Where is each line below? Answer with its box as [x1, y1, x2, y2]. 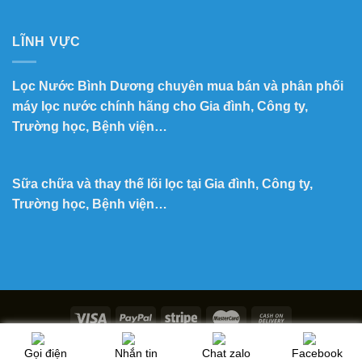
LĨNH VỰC [12, 35, 81, 49]
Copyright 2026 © [76, 339, 170, 353]
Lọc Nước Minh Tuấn [169, 339, 286, 353]
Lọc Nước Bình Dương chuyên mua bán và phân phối [12, 79, 343, 94]
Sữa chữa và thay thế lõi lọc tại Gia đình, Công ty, [12, 176, 313, 191]
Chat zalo [202, 347, 250, 360]
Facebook [291, 347, 343, 360]
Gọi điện [23, 347, 67, 360]
